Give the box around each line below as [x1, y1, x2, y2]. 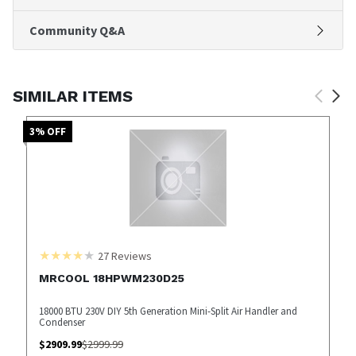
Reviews [108, 248, 152, 263]
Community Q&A [29, 21, 125, 38]
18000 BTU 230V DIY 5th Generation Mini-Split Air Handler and [38, 304, 297, 318]
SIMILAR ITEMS [13, 86, 133, 106]
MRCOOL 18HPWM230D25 [38, 271, 184, 284]
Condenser [38, 315, 85, 329]
